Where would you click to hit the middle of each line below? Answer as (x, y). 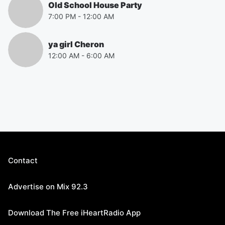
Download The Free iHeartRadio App (74, 213)
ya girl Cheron (76, 44)
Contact (23, 160)
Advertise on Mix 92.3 (48, 187)
